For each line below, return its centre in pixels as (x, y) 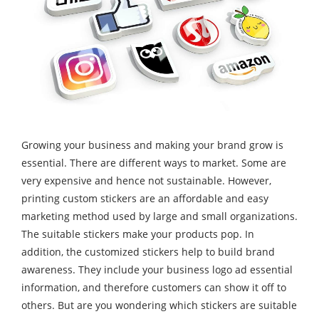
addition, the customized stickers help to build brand (148, 252)
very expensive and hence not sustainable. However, (146, 181)
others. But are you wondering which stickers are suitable (159, 305)
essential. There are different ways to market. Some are (154, 163)
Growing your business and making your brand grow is (152, 145)
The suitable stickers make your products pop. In (138, 234)
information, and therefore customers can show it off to (154, 288)
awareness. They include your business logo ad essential (157, 270)
